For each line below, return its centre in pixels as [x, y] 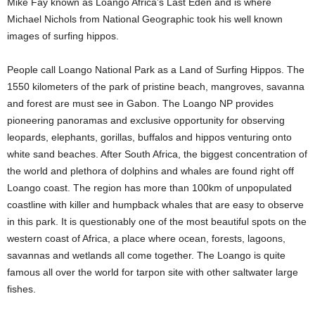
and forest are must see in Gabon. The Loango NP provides [140, 103]
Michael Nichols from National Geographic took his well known [145, 19]
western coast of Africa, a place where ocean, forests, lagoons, [146, 238]
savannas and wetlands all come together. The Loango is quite [146, 255]
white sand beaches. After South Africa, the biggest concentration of [157, 154]
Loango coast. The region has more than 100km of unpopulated [149, 188]
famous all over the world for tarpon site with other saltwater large [153, 272]
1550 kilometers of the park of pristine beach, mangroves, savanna [156, 86]
